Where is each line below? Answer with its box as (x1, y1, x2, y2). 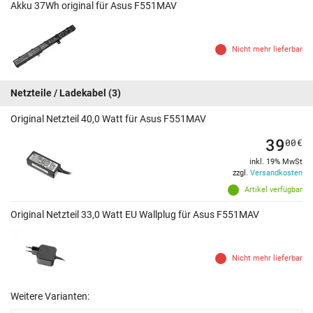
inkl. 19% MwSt (249, 157, 303, 167)
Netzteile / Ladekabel (10, 87, 106, 99)
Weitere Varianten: (10, 291, 89, 303)
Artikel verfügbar (245, 185, 303, 195)
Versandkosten (250, 168, 303, 178)
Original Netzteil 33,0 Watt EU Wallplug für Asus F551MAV (10, 209, 259, 221)
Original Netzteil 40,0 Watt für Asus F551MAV (10, 113, 206, 125)
